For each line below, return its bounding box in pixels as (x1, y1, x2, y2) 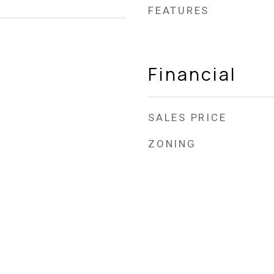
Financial (148, 62, 237, 86)
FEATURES (148, 4, 209, 17)
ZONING (148, 138, 196, 150)
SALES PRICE (148, 111, 227, 124)
